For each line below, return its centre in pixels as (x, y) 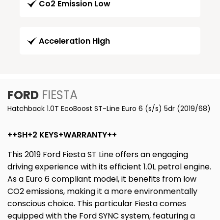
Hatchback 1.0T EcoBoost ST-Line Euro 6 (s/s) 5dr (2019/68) (109, 108)
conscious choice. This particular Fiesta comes (97, 203)
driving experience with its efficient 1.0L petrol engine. (109, 166)
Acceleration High (74, 41)
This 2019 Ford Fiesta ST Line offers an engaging (98, 154)
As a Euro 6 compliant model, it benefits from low (102, 179)
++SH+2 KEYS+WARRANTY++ (62, 135)
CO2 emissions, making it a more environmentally (102, 191)
